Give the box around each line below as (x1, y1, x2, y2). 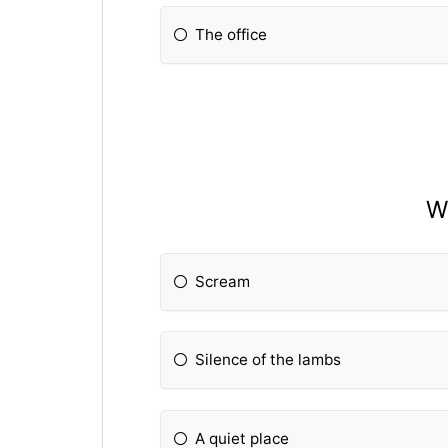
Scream (195, 271, 251, 291)
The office (195, 24, 268, 44)
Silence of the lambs (195, 350, 342, 370)
